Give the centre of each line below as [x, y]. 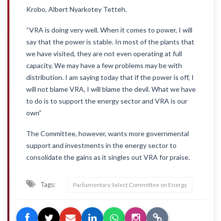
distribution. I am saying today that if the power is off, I [110, 77]
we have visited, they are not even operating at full [104, 54]
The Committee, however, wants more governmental [108, 134]
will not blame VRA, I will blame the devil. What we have [111, 89]
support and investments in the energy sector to [101, 146]
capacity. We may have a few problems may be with [104, 66]
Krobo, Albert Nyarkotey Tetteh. [76, 9]
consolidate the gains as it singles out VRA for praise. [108, 157]
